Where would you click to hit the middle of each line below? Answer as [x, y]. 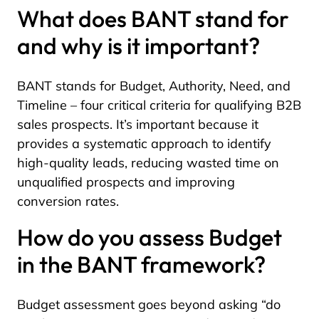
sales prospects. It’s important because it [138, 124]
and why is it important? [138, 46]
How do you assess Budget [150, 237]
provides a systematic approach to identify [144, 143]
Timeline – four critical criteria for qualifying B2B [159, 105]
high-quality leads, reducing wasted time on [148, 163]
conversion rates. [68, 201]
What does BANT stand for [153, 19]
